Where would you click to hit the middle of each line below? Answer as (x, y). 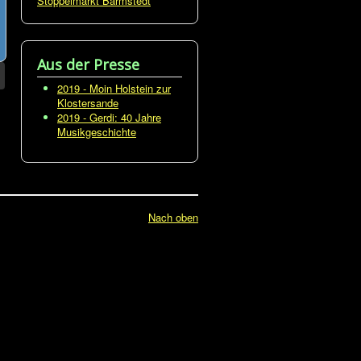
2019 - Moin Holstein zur (114, 88)
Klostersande (88, 103)
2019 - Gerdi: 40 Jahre (109, 117)
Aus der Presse (88, 64)
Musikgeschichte (97, 132)
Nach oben (173, 217)
